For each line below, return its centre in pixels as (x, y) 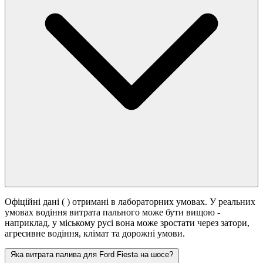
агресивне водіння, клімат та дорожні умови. (95, 234)
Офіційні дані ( (36, 202)
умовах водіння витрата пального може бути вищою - (112, 213)
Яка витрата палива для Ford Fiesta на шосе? (92, 255)
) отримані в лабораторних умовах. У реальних (161, 202)
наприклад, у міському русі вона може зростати (101, 223)
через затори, (223, 223)
